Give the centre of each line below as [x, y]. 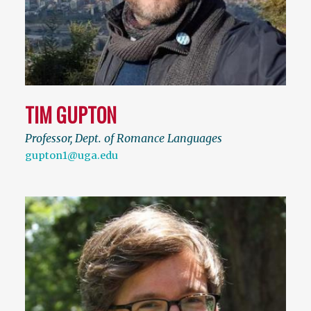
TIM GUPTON [71, 115]
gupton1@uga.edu [72, 156]
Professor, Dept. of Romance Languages [124, 138]
